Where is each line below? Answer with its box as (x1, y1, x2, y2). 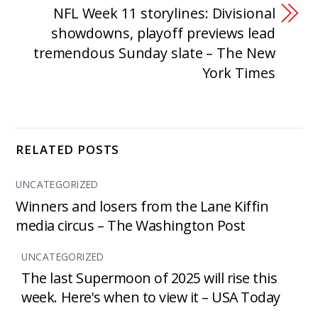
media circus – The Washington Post (16, 215, 246, 235)
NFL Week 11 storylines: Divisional (53, 4, 275, 23)
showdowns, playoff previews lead (50, 23, 275, 43)
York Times (202, 63, 275, 83)
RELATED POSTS (16, 141, 120, 158)
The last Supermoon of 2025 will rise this (21, 268, 278, 288)
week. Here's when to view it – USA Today (21, 287, 280, 307)
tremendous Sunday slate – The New (33, 43, 275, 63)
